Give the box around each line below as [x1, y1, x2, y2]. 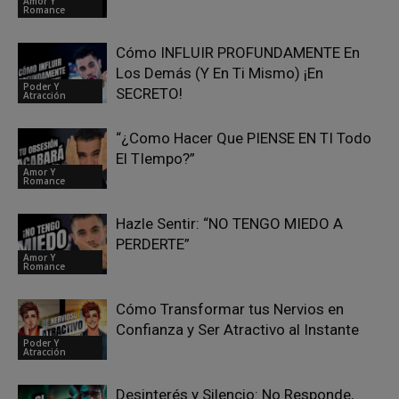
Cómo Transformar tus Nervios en [116, 299, 344, 318]
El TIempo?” [116, 149, 195, 167]
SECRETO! [116, 84, 183, 102]
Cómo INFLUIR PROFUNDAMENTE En [116, 43, 360, 61]
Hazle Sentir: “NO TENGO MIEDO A [116, 214, 343, 232]
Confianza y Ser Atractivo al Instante [116, 320, 359, 338]
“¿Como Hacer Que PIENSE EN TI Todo [116, 128, 371, 147]
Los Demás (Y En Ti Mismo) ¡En [116, 63, 323, 82]
